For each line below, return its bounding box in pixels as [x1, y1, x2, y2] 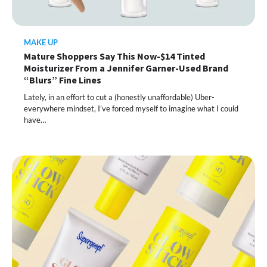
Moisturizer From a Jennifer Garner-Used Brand [24, 62, 228, 74]
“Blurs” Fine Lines [24, 74, 101, 86]
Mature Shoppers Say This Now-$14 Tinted [24, 50, 205, 62]
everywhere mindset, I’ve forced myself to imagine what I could [24, 104, 238, 113]
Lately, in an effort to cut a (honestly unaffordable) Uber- [24, 92, 215, 102]
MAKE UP [24, 38, 58, 47]
